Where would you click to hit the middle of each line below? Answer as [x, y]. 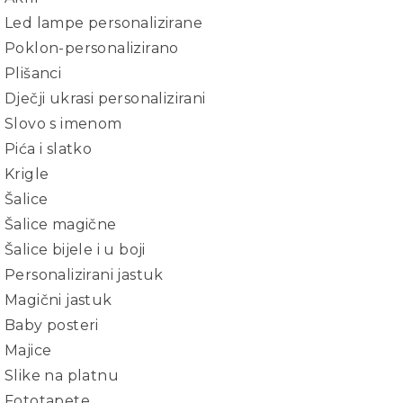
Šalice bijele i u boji [75, 250]
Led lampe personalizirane [103, 23]
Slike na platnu [62, 376]
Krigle [27, 174]
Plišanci [33, 73]
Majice [28, 350]
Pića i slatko [49, 149]
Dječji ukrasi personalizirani [105, 99]
